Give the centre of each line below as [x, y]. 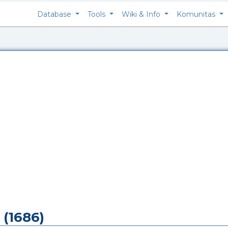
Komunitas [197, 14]
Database [55, 14]
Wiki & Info [142, 14]
